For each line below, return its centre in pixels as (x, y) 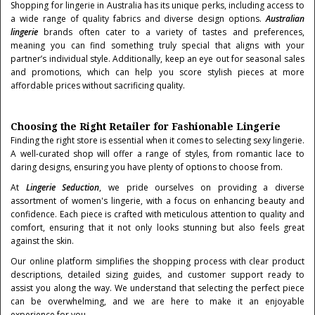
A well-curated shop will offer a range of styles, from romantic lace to (157, 154)
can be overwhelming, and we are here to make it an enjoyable (157, 301)
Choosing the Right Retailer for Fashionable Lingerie (146, 127)
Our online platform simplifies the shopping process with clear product (157, 261)
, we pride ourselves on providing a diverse (202, 187)
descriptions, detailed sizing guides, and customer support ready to (157, 275)
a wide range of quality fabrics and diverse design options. (138, 19)
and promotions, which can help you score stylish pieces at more (157, 72)
